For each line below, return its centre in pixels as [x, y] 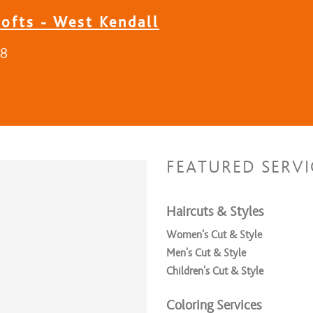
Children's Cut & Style [215, 271]
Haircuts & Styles [215, 212]
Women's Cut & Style [214, 235]
